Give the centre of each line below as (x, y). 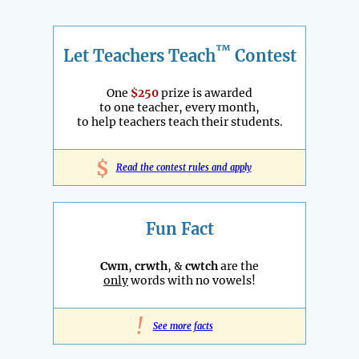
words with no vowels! (192, 280)
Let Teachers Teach (139, 55)
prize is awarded (206, 93)
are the (238, 266)
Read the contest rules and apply (184, 167)
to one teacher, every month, (179, 107)
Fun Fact (179, 228)
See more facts (183, 326)
